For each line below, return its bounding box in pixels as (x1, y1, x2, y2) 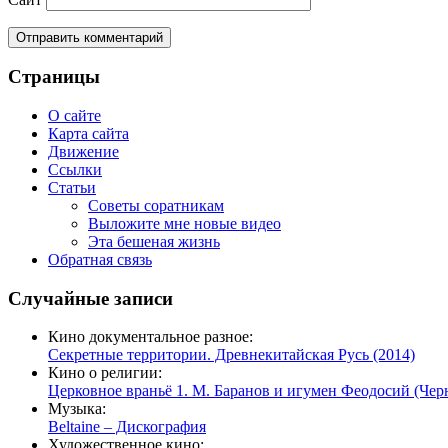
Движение (48, 143, 119, 161)
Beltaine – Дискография (48, 418, 206, 436)
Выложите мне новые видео (88, 215, 281, 233)
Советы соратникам (88, 197, 224, 215)
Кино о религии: (48, 364, 162, 382)
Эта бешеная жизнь (88, 233, 220, 251)
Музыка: (48, 400, 106, 418)
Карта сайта (48, 125, 129, 143)
